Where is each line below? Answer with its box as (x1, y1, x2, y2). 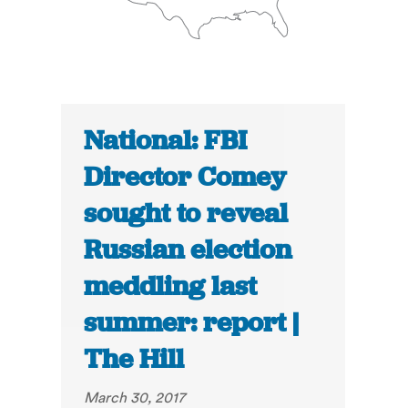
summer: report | (84, 305, 300, 341)
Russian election (84, 232, 292, 268)
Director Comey (84, 159, 287, 195)
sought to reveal (84, 196, 289, 231)
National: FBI (84, 123, 248, 158)
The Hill (84, 342, 185, 377)
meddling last (84, 269, 258, 304)
